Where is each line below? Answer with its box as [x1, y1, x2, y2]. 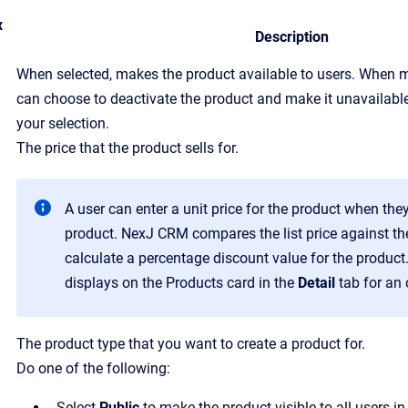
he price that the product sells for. [25, 139, 239, 157]
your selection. [16, 115, 109, 132]
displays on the [65, 274, 162, 291]
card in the [227, 274, 294, 291]
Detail [298, 274, 335, 291]
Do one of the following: [16, 360, 170, 377]
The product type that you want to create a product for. [16, 335, 365, 352]
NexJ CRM [121, 225, 189, 242]
